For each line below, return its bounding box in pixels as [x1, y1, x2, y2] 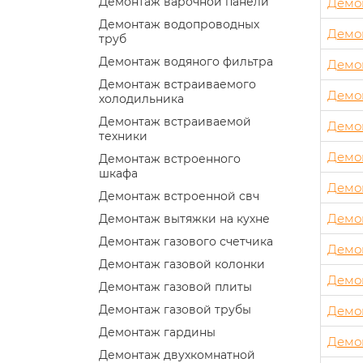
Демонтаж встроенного [99, 151, 241, 166]
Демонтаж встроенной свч [99, 188, 259, 203]
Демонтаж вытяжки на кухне [99, 211, 270, 226]
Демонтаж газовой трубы [99, 301, 251, 317]
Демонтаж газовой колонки [99, 256, 265, 271]
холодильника [99, 91, 184, 106]
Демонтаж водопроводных [99, 16, 259, 32]
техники [99, 128, 147, 143]
